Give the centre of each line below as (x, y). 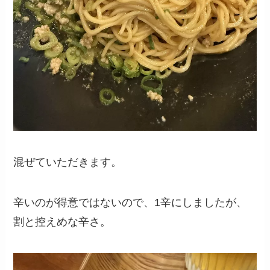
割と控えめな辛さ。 (62, 222)
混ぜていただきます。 (68, 162)
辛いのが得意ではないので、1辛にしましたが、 (130, 203)
